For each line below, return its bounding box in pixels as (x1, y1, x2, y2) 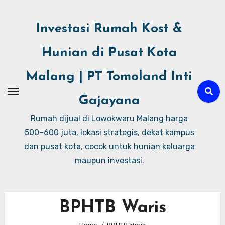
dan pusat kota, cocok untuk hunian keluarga (24, 142, 195, 151)
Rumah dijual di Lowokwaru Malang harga (31, 114, 188, 123)
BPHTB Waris (59, 199, 166, 217)
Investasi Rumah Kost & (36, 22, 182, 36)
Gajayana (79, 94, 140, 108)
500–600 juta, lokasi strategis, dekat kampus (24, 128, 194, 137)
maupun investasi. (74, 156, 144, 165)
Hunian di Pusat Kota (42, 46, 177, 60)
